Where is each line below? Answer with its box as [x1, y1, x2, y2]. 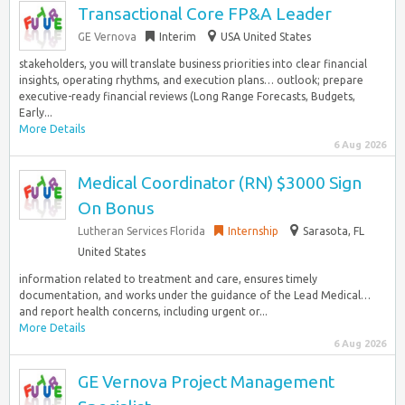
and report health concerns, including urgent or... [19, 306, 268, 317]
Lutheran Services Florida [78, 225, 205, 237]
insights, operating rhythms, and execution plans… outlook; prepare [19, 74, 363, 86]
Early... [19, 107, 52, 118]
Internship [228, 225, 278, 237]
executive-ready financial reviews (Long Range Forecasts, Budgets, [19, 90, 355, 102]
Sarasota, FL [303, 225, 364, 237]
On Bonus [78, 198, 155, 218]
